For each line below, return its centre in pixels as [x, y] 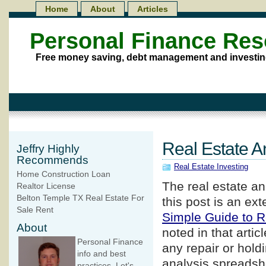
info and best [102, 254]
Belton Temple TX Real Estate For [80, 198]
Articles [153, 9]
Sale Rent [35, 210]
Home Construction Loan [64, 175]
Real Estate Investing [211, 167]
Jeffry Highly [48, 149]
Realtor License [46, 186]
